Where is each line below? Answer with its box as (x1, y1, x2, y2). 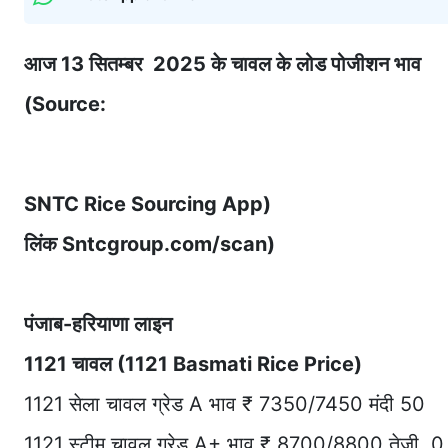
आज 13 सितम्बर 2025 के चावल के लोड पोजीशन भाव (24, 51, 421, 76)
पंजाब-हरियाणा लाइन (24, 311, 172, 336)
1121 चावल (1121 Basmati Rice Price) (24, 351, 362, 376)
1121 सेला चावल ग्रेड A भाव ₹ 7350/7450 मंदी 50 (24, 391, 431, 416)
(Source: (24, 91, 106, 116)
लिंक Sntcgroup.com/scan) (24, 231, 275, 256)
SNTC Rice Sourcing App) (24, 191, 271, 216)
